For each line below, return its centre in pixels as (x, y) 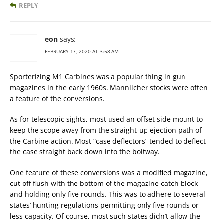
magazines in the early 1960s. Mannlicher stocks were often (109, 88)
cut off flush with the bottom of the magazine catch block (104, 184)
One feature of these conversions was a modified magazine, (109, 173)
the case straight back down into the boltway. (85, 152)
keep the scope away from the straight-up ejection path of (106, 130)
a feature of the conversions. (57, 99)
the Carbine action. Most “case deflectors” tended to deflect (108, 141)
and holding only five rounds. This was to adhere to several (108, 194)
